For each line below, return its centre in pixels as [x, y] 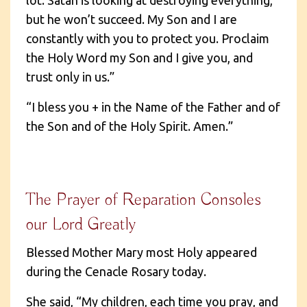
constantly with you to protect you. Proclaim [148, 38]
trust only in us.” [70, 76]
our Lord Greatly [81, 224]
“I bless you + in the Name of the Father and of [153, 107]
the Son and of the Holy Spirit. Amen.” [130, 126]
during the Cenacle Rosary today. [116, 271]
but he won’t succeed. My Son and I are [132, 19]
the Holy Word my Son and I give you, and [139, 57]
